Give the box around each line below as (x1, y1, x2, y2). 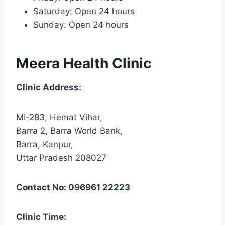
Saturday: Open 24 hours (33, 6, 135, 16)
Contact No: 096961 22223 (16, 182, 130, 192)
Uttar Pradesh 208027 (16, 152, 106, 163)
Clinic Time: (16, 211, 66, 222)
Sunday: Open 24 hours (33, 19, 129, 30)
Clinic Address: (16, 82, 81, 92)
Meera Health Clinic (16, 54, 151, 72)
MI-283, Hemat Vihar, (16, 111, 102, 122)
